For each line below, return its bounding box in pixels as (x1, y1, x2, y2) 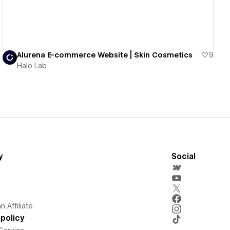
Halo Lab (17, 61, 47, 70)
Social (171, 151, 196, 161)
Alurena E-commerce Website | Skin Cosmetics (17, 50, 193, 59)
